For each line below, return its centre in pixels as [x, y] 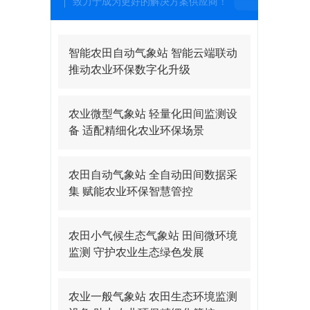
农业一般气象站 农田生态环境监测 [153, 297]
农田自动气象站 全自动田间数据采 [153, 175]
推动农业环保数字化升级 [129, 70]
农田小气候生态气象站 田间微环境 [153, 236]
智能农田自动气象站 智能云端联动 [153, 53]
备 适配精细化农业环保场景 [136, 130]
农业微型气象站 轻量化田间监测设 [153, 114]
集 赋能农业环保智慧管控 [130, 191]
